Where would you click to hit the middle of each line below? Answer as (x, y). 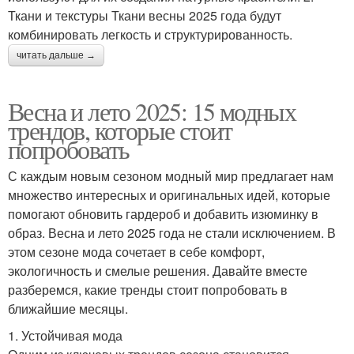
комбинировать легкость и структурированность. (150, 34)
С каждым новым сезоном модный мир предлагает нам (171, 175)
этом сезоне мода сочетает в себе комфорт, (136, 251)
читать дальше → (56, 55)
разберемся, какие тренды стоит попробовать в (148, 289)
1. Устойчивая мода (65, 335)
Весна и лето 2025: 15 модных (152, 111)
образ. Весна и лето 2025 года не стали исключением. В (172, 232)
